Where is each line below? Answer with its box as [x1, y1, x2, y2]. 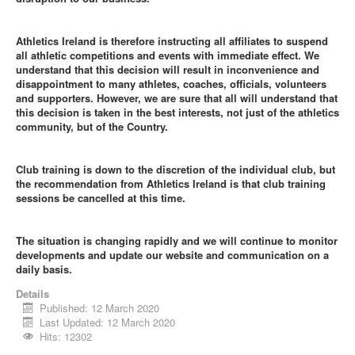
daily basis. [16, 261, 72, 277]
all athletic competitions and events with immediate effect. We [16, 48, 319, 63]
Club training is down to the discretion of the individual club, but [16, 162, 335, 177]
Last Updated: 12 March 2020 [40, 315, 176, 330]
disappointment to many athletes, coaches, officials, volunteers [16, 76, 326, 91]
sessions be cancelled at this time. [16, 190, 185, 205]
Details [16, 286, 49, 301]
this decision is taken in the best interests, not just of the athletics [16, 105, 339, 120]
